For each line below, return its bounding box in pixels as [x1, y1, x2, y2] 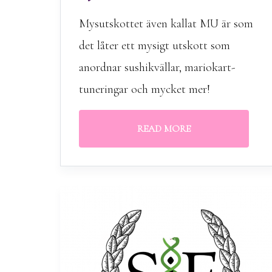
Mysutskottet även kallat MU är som [79, 16, 253, 31]
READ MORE [137, 123, 191, 135]
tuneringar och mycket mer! [79, 82, 210, 97]
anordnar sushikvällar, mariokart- [79, 60, 235, 75]
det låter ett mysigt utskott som [79, 38, 230, 53]
